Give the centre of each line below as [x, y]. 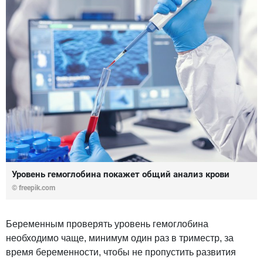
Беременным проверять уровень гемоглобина [107, 224]
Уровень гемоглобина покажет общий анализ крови [121, 175]
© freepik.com [33, 188]
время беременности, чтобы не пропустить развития [121, 252]
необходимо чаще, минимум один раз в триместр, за [120, 238]
